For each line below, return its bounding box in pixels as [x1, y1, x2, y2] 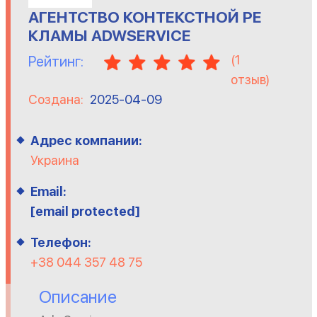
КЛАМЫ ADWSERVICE [28, 26, 191, 45]
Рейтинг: [28, 53, 83, 70]
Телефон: [30, 235, 91, 250]
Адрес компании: [30, 133, 142, 148]
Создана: [28, 92, 86, 107]
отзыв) [230, 72, 270, 87]
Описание [38, 287, 117, 307]
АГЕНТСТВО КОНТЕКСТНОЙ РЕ [28, 8, 262, 26]
